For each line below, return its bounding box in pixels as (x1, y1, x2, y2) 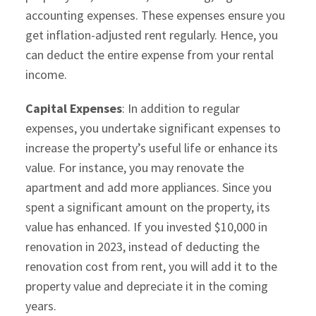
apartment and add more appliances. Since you (25, 179, 272, 196)
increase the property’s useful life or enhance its (25, 140, 278, 157)
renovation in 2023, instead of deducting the (25, 238, 260, 255)
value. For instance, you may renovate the (25, 159, 244, 176)
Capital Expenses (25, 100, 122, 117)
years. (25, 298, 59, 315)
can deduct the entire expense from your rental (25, 47, 274, 63)
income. (25, 66, 70, 83)
